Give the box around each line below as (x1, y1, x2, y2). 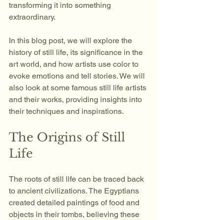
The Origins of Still (9, 130, 129, 144)
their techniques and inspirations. (9, 107, 125, 116)
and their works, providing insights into (9, 95, 144, 104)
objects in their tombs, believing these (9, 210, 141, 219)
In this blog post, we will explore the (9, 36, 134, 45)
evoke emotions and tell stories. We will (9, 71, 147, 81)
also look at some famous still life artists (9, 83, 148, 92)
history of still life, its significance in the (9, 48, 145, 57)
